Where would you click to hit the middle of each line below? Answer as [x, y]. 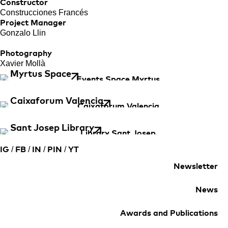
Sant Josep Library [52, 129]
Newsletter [196, 167]
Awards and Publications [169, 213]
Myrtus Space [41, 75]
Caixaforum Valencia [57, 102]
